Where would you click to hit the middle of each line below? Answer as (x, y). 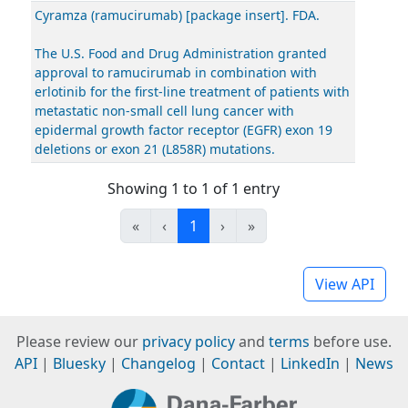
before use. (351, 342)
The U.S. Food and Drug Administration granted (181, 53)
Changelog (158, 363)
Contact (238, 363)
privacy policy (189, 342)
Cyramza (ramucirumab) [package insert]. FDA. (177, 15)
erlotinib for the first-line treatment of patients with (192, 92)
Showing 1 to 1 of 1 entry (193, 189)
